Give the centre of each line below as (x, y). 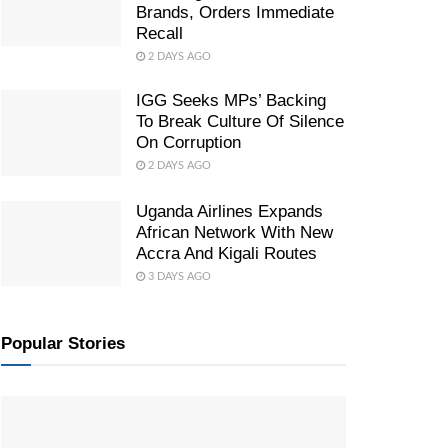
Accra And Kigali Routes (226, 253)
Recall (159, 33)
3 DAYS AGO (178, 276)
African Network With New (234, 232)
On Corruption (188, 142)
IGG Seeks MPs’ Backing (231, 100)
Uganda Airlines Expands (229, 211)
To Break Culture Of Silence (240, 121)
